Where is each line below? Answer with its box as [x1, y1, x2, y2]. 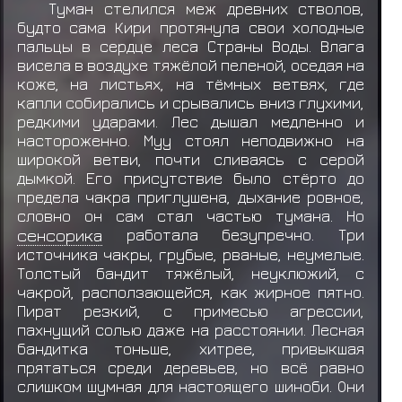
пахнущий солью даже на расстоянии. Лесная [16, 319, 365, 339]
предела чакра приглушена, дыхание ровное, [16, 187, 365, 206]
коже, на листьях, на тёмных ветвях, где [16, 74, 365, 93]
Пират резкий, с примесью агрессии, [16, 301, 365, 320]
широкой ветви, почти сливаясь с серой [16, 149, 365, 169]
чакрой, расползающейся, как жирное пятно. [16, 282, 365, 301]
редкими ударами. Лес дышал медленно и [16, 111, 365, 131]
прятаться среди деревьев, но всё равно [16, 357, 365, 377]
